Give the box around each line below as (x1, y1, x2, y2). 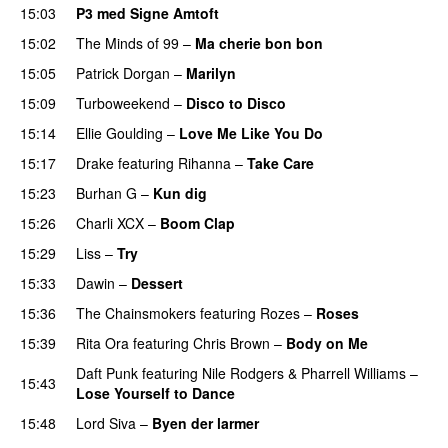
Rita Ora (76, 332, 129, 353)
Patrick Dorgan (76, 62, 170, 83)
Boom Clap (160, 212, 235, 233)
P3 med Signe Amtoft (76, 2, 219, 23)
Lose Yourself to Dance (76, 382, 235, 403)
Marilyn (186, 62, 236, 83)
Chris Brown (193, 332, 270, 353)
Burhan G (76, 182, 137, 203)
